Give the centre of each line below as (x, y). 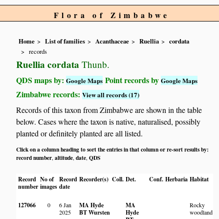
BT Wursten (95, 213)
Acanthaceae (112, 41)
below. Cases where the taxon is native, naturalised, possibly (109, 122)
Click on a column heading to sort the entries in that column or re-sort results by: (113, 150)
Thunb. (95, 64)
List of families (65, 41)
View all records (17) (111, 94)
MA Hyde (92, 205)
